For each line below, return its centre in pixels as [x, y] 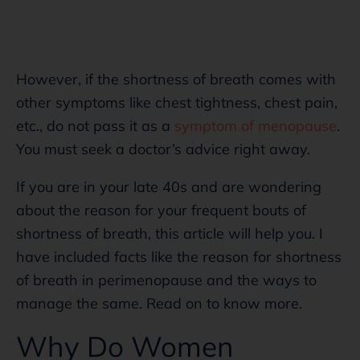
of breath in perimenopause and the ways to [166, 280]
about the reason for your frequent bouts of [161, 210]
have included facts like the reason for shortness [179, 256]
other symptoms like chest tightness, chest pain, [177, 102]
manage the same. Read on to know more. [159, 303]
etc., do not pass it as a [95, 125]
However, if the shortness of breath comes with [176, 79]
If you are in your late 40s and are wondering [169, 186]
